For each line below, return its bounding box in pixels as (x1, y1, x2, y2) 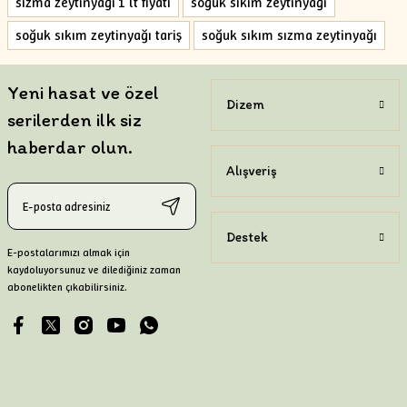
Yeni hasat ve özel (7, 81, 159, 104)
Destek (226, 229, 268, 245)
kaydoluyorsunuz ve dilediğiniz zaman (7, 263, 181, 277)
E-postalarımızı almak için (7, 245, 130, 260)
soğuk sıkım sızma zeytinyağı (202, 25, 377, 45)
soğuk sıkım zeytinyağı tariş (15, 25, 182, 45)
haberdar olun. (7, 135, 133, 158)
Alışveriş (226, 163, 277, 179)
